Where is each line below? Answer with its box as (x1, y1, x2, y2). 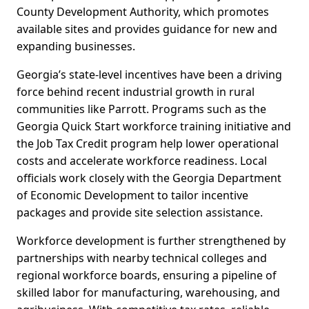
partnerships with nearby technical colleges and (17, 250, 267, 266)
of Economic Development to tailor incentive (17, 188, 248, 203)
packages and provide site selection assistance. (17, 205, 263, 221)
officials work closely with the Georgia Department (17, 170, 281, 186)
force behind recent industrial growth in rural (17, 84, 255, 100)
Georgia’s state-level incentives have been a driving (17, 67, 282, 83)
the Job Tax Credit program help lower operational (17, 136, 279, 152)
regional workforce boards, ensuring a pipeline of (17, 268, 277, 283)
